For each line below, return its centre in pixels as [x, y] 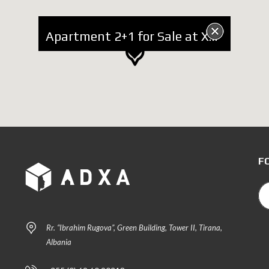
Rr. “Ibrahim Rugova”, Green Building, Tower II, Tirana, [134, 227]
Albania [59, 242]
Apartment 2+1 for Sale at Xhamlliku [213, 37]
